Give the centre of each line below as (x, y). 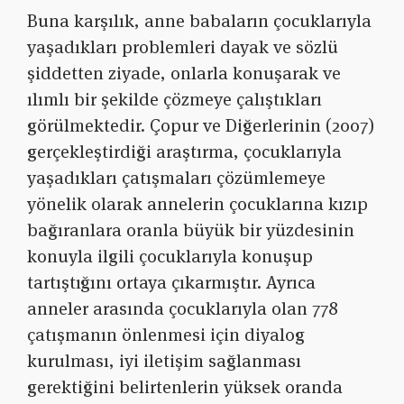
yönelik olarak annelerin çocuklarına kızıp (197, 204)
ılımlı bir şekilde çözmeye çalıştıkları (174, 100)
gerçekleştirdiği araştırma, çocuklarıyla (184, 152)
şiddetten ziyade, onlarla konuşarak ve (184, 73)
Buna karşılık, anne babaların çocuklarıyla (199, 21)
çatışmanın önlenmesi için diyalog (166, 335)
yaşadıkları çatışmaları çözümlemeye (176, 178)
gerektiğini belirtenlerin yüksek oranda (185, 387)
